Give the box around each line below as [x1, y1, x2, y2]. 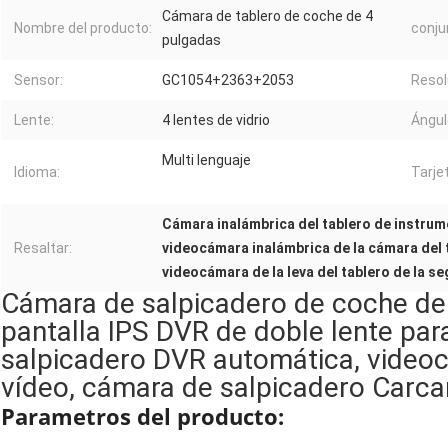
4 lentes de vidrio [162, 111, 270, 128]
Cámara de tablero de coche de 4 [162, 7, 373, 24]
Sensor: [14, 71, 63, 88]
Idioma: [14, 163, 60, 180]
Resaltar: [14, 239, 72, 256]
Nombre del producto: [14, 19, 152, 36]
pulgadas [162, 31, 221, 48]
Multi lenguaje [162, 151, 251, 168]
